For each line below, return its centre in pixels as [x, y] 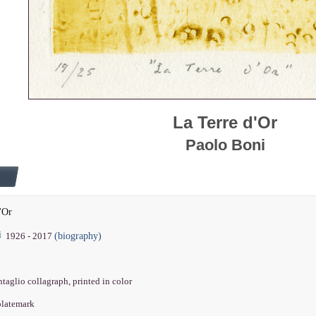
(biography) [78, 236]
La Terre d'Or [225, 123]
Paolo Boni [225, 145]
